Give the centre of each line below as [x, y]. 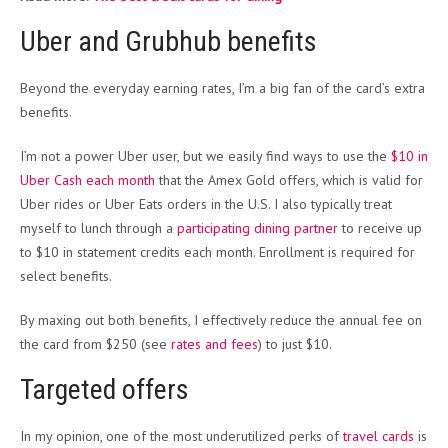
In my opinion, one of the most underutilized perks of [181, 436]
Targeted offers [104, 390]
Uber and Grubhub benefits [168, 42]
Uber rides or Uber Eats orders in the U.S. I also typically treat [206, 204]
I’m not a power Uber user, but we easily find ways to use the [205, 156]
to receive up [380, 228]
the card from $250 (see [95, 344]
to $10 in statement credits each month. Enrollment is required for [217, 252]
